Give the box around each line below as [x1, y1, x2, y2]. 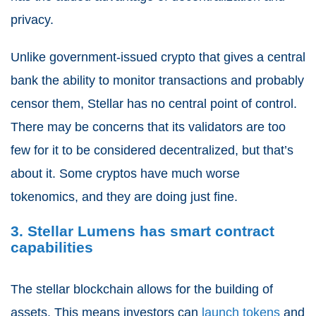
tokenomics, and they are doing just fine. [11, 189, 238, 204]
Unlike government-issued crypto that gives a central [11, 49, 305, 64]
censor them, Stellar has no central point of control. [11, 96, 297, 111]
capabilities [11, 238, 93, 255]
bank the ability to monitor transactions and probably [11, 73, 304, 87]
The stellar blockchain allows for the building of [11, 281, 273, 296]
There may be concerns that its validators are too [11, 119, 286, 134]
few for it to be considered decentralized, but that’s [11, 142, 293, 157]
